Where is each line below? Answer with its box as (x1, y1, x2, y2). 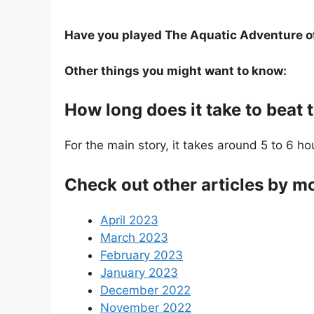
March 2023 (100, 230, 168, 245)
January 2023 (100, 265, 178, 280)
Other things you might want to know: (64, 63, 287, 78)
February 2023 (100, 247, 183, 262)
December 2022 (100, 282, 191, 297)
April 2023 (100, 212, 158, 227)
